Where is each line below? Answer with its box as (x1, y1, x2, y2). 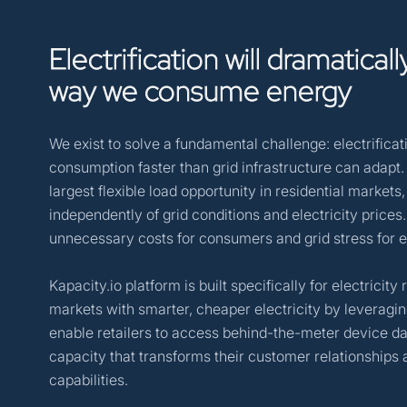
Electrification (49, 38, 225, 78)
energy (266, 70, 352, 110)
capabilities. (49, 370, 128, 389)
